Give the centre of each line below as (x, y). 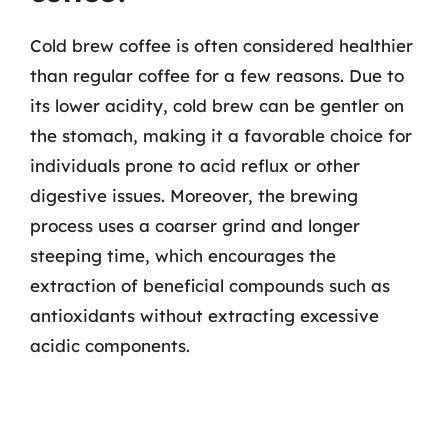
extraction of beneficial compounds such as (210, 285)
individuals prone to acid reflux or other (195, 165)
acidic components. (110, 345)
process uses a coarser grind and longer (195, 225)
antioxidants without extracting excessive (204, 315)
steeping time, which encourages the (183, 255)
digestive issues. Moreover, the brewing (194, 195)
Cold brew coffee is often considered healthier (221, 45)
